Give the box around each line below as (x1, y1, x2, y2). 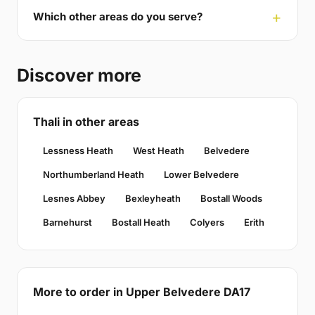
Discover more (17, 64, 141, 86)
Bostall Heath (112, 216, 170, 228)
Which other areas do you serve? (33, 10, 202, 24)
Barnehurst (43, 216, 92, 228)
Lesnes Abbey (43, 192, 105, 204)
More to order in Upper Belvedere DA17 (33, 284, 250, 299)
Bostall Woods (200, 192, 262, 204)
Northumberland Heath (43, 168, 144, 180)
